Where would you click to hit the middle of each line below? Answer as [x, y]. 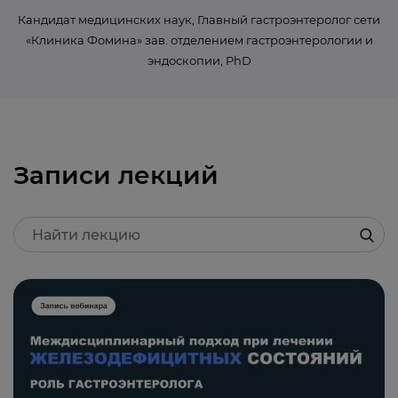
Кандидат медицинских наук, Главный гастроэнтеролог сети [199, 20]
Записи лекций [116, 175]
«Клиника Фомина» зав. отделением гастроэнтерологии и [199, 40]
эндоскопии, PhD [199, 60]
